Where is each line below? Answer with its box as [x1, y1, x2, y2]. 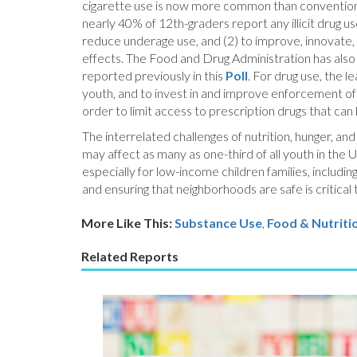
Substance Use [175, 215, 262, 231]
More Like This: [81, 215, 175, 231]
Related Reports [81, 249, 178, 265]
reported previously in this [82, 68, 226, 84]
